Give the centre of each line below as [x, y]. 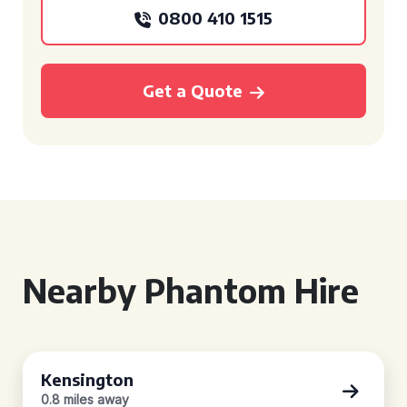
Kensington [87, 379]
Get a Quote [193, 90]
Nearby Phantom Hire [191, 290]
